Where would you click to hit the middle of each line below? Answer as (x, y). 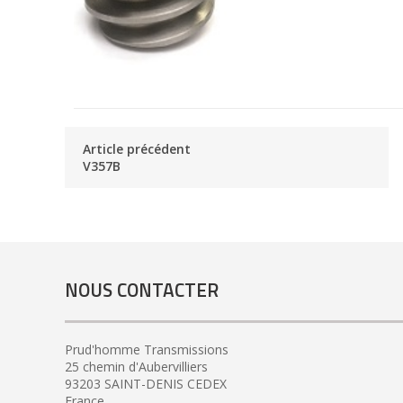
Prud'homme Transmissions (147, 349)
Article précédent (137, 148)
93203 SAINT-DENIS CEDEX (146, 383)
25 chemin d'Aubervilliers (136, 366)
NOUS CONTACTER (142, 290)
